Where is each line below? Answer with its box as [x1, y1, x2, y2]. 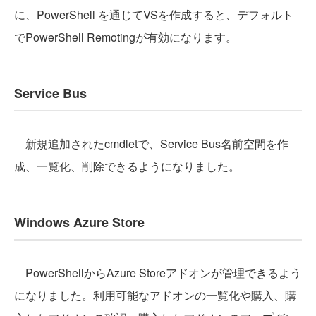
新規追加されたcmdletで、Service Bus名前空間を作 [14, 135, 288, 152]
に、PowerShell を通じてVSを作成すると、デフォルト [14, 6, 293, 23]
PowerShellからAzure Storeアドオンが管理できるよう [14, 265, 301, 281]
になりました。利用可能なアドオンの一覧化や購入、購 [14, 287, 296, 303]
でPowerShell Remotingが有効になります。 [14, 29, 237, 45]
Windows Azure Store [14, 213, 145, 231]
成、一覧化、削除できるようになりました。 [14, 158, 240, 174]
